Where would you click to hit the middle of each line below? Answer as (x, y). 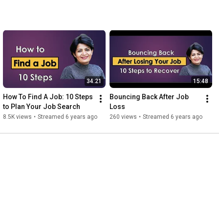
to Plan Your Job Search (42, 106)
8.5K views (17, 117)
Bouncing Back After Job (149, 97)
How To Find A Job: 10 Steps (48, 97)
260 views (123, 117)
